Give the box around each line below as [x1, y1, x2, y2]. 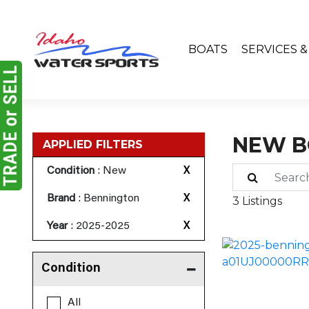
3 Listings [232, 195, 283, 208]
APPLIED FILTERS [43, 138, 143, 151]
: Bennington [75, 193, 140, 204]
